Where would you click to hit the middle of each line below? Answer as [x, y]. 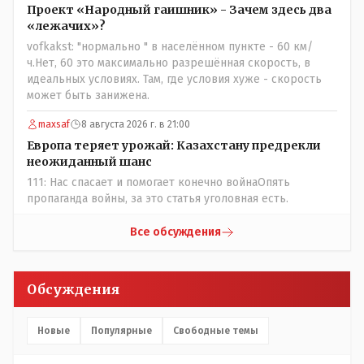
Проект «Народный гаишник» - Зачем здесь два [179, 10]
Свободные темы [216, 331]
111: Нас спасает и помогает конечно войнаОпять [158, 183]
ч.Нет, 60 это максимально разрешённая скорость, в [169, 63]
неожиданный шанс [89, 162]
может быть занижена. [88, 96]
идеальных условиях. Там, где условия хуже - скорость [174, 80]
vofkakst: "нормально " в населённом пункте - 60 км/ [170, 47]
